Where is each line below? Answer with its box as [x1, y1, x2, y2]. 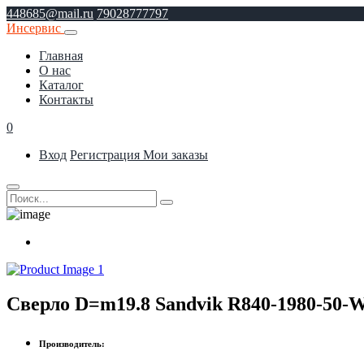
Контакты [39, 93, 93, 106]
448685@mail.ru [6, 6, 93, 20]
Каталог [39, 78, 84, 92]
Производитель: [39, 338, 105, 349]
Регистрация [70, 148, 143, 162]
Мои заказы [143, 148, 208, 162]
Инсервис [6, 21, 64, 35]
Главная [39, 49, 83, 63]
